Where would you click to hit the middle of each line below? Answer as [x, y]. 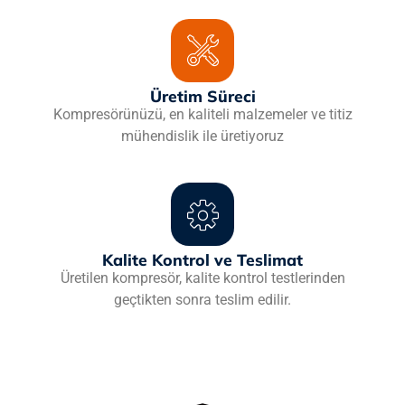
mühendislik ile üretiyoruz [202, 136]
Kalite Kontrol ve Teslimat [202, 260]
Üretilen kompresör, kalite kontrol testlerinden [202, 278]
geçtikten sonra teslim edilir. [202, 300]
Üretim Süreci [202, 95]
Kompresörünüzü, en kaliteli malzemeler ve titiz [202, 114]
